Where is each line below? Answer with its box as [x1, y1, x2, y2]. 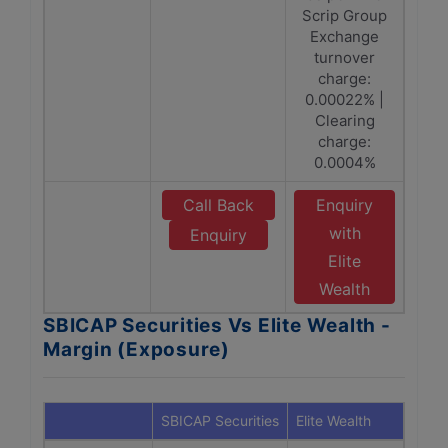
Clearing [314, 111, 375, 130]
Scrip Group [302, 6, 387, 25]
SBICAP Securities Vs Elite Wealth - [43, 314, 391, 337]
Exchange [310, 27, 379, 46]
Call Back [182, 195, 254, 215]
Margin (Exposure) [43, 338, 230, 361]
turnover [314, 48, 375, 67]
